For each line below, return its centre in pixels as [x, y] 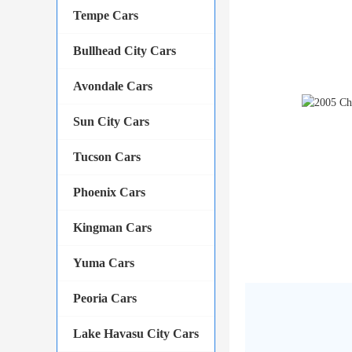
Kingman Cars [112, 227]
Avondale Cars [113, 86]
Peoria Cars [105, 298]
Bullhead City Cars [125, 51]
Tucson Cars [107, 157]
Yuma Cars [104, 263]
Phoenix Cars [109, 192]
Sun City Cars [111, 121]
